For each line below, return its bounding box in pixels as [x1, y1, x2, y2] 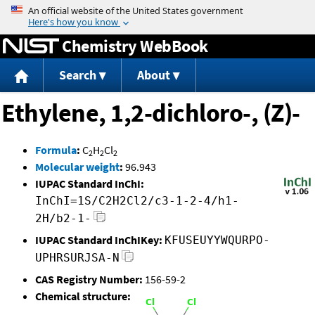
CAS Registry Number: [35, 272, 143, 287]
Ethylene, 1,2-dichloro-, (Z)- [1, 97, 300, 129]
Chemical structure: [35, 289, 131, 304]
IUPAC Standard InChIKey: [35, 233, 162, 247]
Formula [35, 143, 77, 157]
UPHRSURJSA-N [35, 251, 120, 265]
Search [58, 67, 96, 84]
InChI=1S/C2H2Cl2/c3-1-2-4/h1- [35, 194, 239, 208]
